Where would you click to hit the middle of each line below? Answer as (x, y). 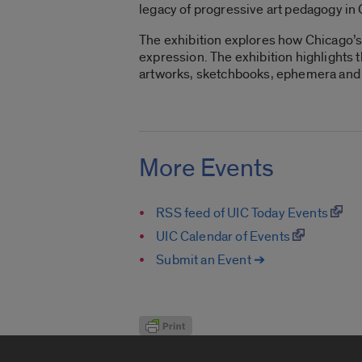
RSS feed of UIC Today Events (244, 213)
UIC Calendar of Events (225, 236)
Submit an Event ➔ (211, 259)
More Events (206, 168)
